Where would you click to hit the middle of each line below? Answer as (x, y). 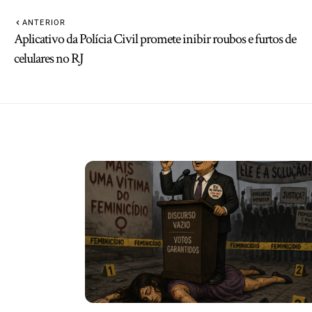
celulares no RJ (48, 58)
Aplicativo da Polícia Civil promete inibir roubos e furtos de (155, 39)
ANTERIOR (44, 22)
